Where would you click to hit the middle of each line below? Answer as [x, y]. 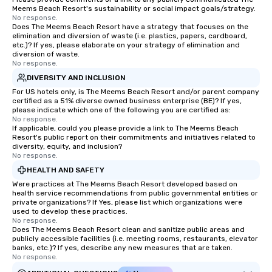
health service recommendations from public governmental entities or [135, 193]
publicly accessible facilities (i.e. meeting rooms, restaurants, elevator [135, 239]
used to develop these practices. [70, 211]
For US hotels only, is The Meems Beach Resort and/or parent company [136, 92]
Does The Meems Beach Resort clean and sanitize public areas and [128, 229]
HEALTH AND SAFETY [66, 170]
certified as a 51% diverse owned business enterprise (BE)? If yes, [127, 101]
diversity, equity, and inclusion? [67, 146]
